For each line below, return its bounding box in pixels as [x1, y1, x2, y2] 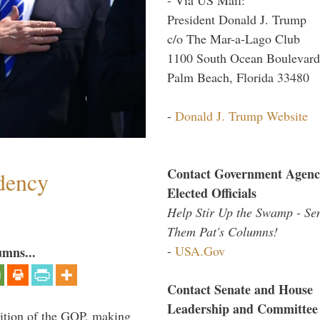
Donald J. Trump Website [175, 106, 308, 124]
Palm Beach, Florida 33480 [167, 68, 309, 86]
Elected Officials [167, 183, 256, 202]
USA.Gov [175, 241, 225, 259]
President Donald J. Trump [167, 10, 306, 28]
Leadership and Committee [167, 299, 318, 318]
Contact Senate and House [167, 279, 313, 299]
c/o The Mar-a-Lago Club [167, 29, 300, 47]
